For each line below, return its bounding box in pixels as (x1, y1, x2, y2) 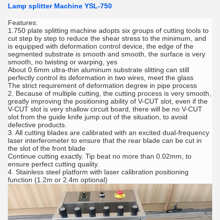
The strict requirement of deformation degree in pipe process (8, 82, 197, 89)
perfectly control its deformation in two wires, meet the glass (8, 74, 193, 82)
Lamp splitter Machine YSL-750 (8, 2, 112, 10)
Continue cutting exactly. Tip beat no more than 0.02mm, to (8, 152, 192, 160)
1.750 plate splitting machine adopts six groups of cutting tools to (8, 27, 209, 34)
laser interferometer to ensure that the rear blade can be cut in (8, 137, 202, 144)
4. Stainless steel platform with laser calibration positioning (8, 168, 189, 176)
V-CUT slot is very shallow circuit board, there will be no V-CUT (8, 105, 202, 113)
